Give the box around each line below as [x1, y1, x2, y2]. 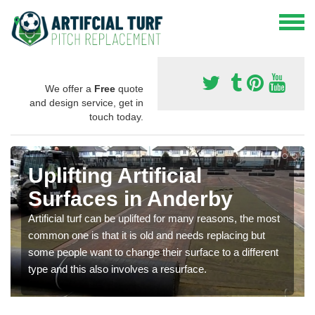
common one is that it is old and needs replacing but [28, 229, 265, 241]
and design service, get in [30, 96, 143, 108]
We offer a [45, 82, 94, 94]
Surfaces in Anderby [28, 186, 233, 210]
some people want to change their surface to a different [28, 245, 278, 258]
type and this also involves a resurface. [28, 262, 207, 275]
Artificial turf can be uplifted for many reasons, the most [28, 212, 280, 224]
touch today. [89, 110, 143, 122]
